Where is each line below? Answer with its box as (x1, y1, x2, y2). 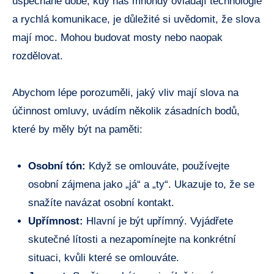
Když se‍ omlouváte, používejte (85, 160, 229, 172)
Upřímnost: (28, 215, 83, 227)
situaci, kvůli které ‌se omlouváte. (28, 251, 179, 264)
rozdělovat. (12, 50, 63, 62)
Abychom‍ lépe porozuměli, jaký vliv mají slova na (12, 86, 239, 98)
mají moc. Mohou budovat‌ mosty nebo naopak (12, 31, 223, 43)
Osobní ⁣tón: (28, 160, 86, 172)
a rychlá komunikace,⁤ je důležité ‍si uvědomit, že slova (12, 13, 260, 25)
